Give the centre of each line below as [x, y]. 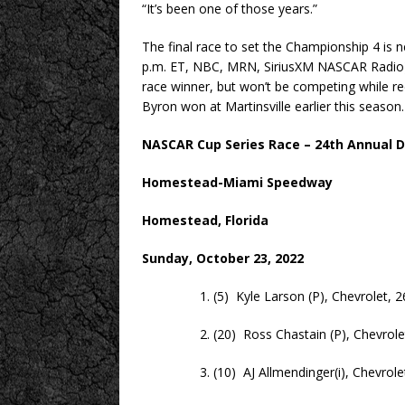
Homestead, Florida [205, 221]
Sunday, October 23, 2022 [223, 259]
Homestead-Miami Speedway [237, 183]
